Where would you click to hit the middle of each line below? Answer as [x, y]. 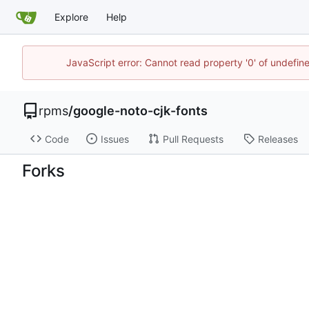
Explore [71, 17]
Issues [114, 139]
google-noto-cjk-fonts [140, 110]
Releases [278, 139]
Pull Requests [193, 139]
